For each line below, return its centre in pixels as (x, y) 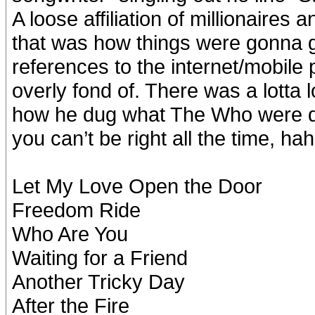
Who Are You (70, 233)
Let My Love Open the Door (137, 186)
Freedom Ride (76, 210)
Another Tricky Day (98, 281)
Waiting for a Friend (100, 257)
